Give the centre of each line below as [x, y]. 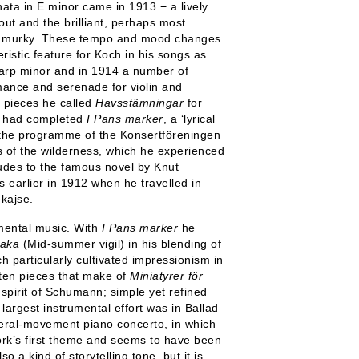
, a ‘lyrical [189, 119]
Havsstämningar [141, 103]
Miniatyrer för [166, 276]
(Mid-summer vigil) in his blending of [120, 244]
